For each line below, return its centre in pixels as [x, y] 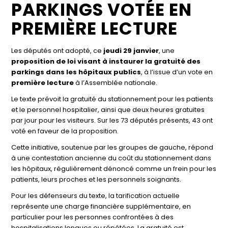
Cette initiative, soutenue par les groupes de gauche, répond [112, 147]
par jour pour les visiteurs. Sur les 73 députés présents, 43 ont [112, 120]
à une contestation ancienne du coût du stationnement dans [111, 158]
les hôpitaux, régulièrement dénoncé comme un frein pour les [114, 168]
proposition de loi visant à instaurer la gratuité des [106, 61]
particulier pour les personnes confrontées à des [93, 217]
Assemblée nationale [120, 82]
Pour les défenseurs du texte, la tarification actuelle [96, 195]
